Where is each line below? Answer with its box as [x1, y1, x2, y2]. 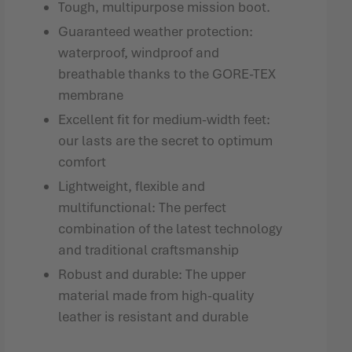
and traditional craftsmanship [58, 241, 240, 258]
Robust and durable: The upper [58, 266, 247, 283]
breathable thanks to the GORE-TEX [58, 65, 277, 82]
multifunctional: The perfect [58, 199, 227, 216]
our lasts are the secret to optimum [58, 132, 273, 149]
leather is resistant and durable [58, 308, 249, 325]
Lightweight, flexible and [58, 178, 206, 195]
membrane [58, 86, 124, 104]
